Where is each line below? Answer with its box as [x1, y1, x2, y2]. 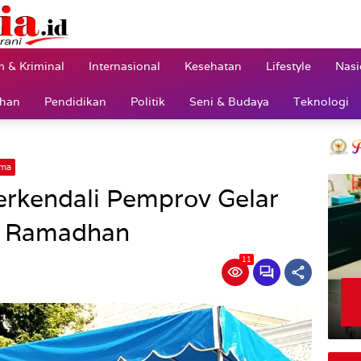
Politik [131, 93, 165, 109]
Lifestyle [266, 58, 311, 73]
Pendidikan [44, 93, 106, 109]
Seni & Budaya [189, 93, 269, 109]
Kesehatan [185, 58, 242, 73]
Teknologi [293, 93, 349, 109]
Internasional [89, 58, 160, 73]
